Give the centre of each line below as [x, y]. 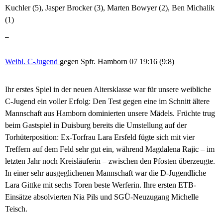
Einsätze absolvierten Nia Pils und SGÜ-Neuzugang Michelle [102, 197]
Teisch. [16, 209]
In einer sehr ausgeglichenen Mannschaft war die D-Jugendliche [106, 173]
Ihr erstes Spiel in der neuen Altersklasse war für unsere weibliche [108, 90]
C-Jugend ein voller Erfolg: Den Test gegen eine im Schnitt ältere [107, 102]
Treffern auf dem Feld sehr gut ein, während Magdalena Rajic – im [110, 149]
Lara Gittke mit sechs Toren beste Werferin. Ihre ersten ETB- [101, 185]
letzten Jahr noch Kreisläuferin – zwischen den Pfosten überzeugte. [110, 161]
